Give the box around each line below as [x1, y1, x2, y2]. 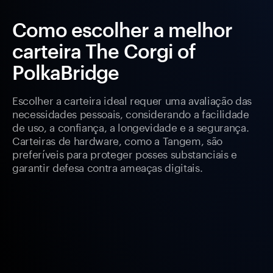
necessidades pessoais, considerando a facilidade [12, 105, 249, 121]
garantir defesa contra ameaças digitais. [12, 158, 203, 175]
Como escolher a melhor [12, 18, 232, 41]
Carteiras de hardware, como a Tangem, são [12, 132, 223, 148]
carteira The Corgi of [12, 40, 196, 63]
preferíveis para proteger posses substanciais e [12, 145, 238, 161]
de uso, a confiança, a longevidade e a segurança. [12, 118, 249, 135]
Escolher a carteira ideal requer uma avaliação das [12, 91, 252, 108]
